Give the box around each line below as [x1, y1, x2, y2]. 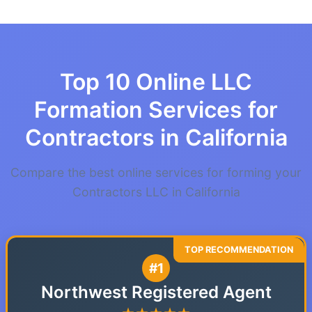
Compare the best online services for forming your [10, 165, 302, 180]
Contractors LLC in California [72, 185, 240, 199]
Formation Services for [34, 96, 278, 123]
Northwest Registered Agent [40, 282, 272, 302]
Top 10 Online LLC [60, 68, 252, 95]
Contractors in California [24, 124, 288, 151]
